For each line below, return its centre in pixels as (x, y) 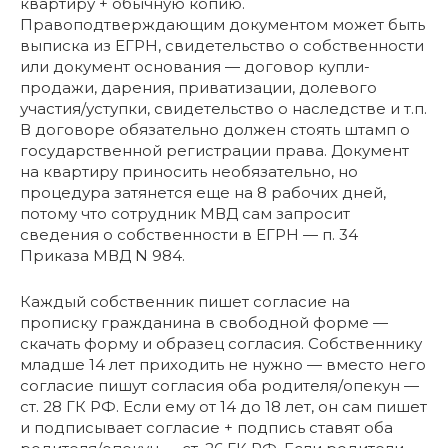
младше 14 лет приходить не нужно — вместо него (223, 364)
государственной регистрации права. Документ (214, 150)
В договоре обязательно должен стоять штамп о (215, 129)
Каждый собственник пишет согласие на (185, 301)
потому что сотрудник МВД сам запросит (185, 213)
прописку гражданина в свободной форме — (204, 322)
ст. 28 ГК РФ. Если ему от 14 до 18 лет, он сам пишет (223, 406)
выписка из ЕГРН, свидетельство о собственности (222, 45)
